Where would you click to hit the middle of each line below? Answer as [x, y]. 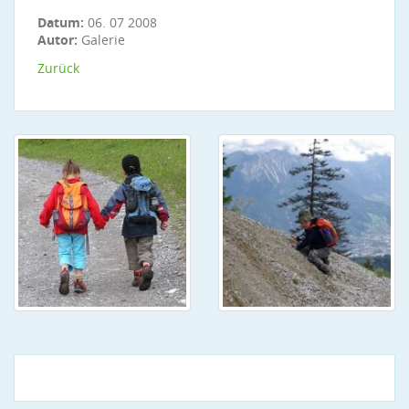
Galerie [101, 40]
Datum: [63, 22]
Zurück [58, 68]
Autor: [58, 40]
